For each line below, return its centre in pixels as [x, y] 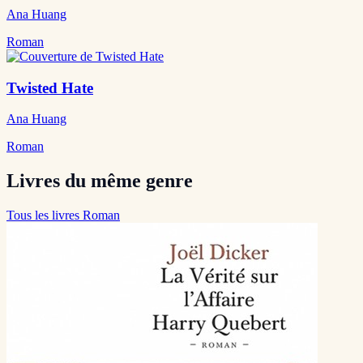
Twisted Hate [50, 88]
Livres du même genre [100, 181]
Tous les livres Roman [63, 216]
